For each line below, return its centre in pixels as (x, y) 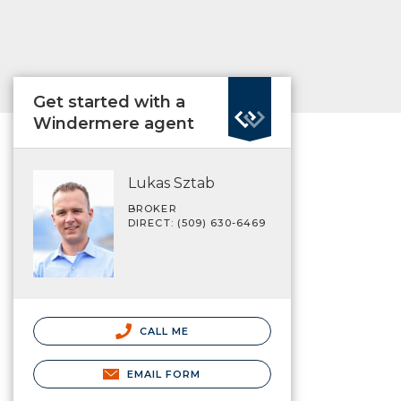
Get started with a (109, 102)
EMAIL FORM (164, 374)
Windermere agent (114, 124)
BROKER (153, 209)
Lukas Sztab (171, 183)
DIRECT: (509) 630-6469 (197, 223)
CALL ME (162, 331)
